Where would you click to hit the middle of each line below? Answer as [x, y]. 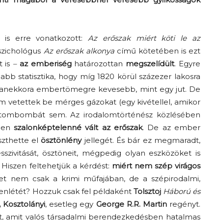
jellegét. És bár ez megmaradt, [141, 140]
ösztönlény [61, 140]
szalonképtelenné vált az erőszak [78, 128]
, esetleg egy [71, 204]
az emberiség [45, 64]
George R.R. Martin [131, 204]
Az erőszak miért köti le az [144, 38]
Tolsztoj [147, 192]
